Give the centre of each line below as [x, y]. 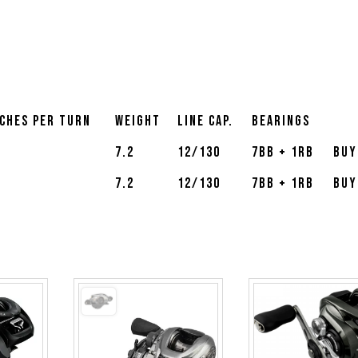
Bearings [281, 121]
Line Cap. [205, 121]
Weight [138, 121]
